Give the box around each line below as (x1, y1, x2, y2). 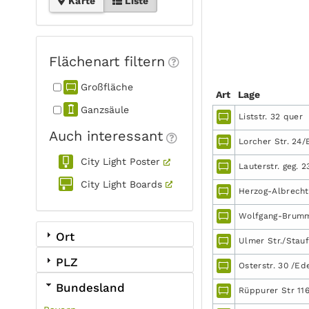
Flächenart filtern (49, 53, 165, 70)
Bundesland (56, 281, 125, 295)
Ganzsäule (81, 103, 129, 115)
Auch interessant (49, 128, 163, 144)
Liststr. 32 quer (239, 111, 303, 121)
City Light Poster (81, 156, 160, 167)
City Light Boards (81, 178, 162, 190)
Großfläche (81, 81, 133, 92)
